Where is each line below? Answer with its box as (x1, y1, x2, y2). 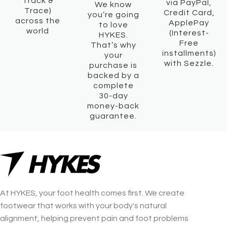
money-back (87, 101, 140, 110)
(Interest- (169, 28, 209, 37)
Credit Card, (163, 8, 215, 17)
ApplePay (169, 18, 210, 27)
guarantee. (90, 111, 137, 120)
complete (93, 81, 134, 90)
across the (15, 16, 61, 25)
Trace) (24, 6, 52, 15)
